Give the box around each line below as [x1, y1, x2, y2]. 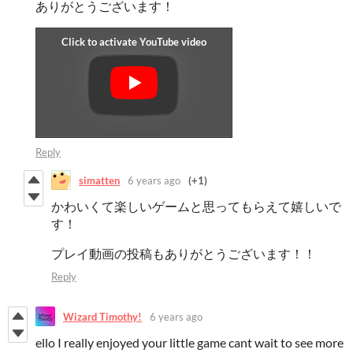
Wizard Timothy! [63, 310, 142, 323]
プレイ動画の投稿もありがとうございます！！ [51, 246, 316, 262]
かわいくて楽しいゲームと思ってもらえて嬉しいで [51, 199, 341, 214]
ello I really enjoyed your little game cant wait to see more [35, 335, 344, 351]
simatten [79, 173, 120, 187]
